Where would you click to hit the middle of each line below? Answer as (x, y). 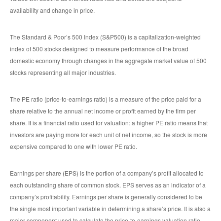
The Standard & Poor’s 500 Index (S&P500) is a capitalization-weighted (105, 37)
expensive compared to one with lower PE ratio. (74, 147)
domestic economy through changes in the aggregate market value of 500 (108, 61)
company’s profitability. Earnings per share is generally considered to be (106, 197)
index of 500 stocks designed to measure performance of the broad (99, 49)
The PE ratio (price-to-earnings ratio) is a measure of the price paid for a (106, 99)
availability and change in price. (52, 10)
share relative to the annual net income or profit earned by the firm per (103, 111)
